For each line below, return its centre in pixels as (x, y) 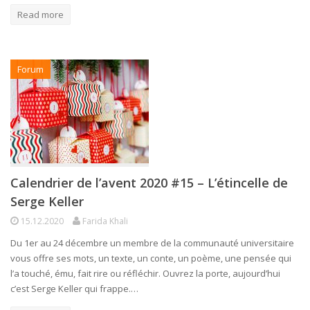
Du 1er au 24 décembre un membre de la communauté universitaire (152, 243)
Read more (40, 14)
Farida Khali (105, 221)
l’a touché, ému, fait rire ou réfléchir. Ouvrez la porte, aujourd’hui (145, 273)
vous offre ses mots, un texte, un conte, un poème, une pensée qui (151, 258)
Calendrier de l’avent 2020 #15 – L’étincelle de (149, 182)
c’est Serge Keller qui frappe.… (74, 288)
